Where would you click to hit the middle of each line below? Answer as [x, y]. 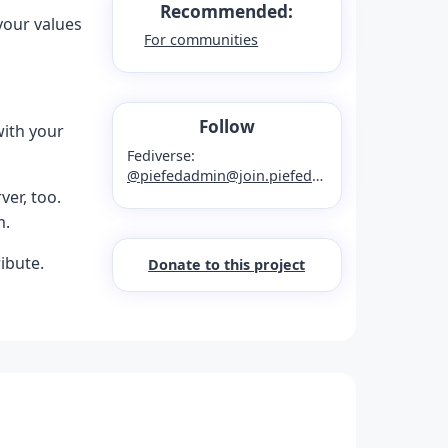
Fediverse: [161, 156]
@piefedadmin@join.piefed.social [219, 176]
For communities [201, 40]
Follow [226, 127]
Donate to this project [227, 265]
